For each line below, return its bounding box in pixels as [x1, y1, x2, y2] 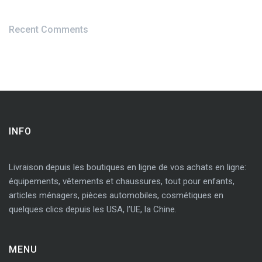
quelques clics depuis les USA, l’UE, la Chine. [9, 204, 177, 215]
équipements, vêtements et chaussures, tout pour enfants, [9, 176, 235, 187]
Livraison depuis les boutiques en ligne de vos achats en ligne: [9, 162, 246, 173]
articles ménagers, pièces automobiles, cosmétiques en [9, 190, 223, 201]
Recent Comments [9, 24, 88, 35]
